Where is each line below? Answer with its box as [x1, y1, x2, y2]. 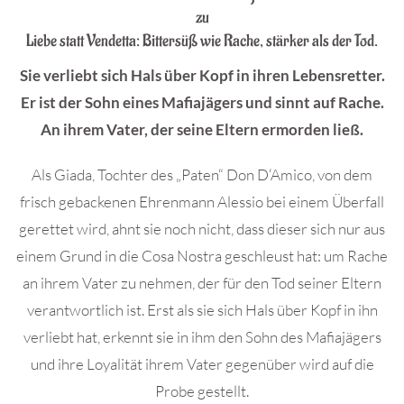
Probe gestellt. [155, 381, 249, 400]
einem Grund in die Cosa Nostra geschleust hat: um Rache [16, 246, 388, 265]
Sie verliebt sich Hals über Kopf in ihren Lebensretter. [19, 66, 385, 85]
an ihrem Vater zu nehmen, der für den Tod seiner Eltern [23, 273, 381, 292]
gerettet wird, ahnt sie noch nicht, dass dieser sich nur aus [19, 219, 385, 238]
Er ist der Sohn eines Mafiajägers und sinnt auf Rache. [20, 93, 384, 112]
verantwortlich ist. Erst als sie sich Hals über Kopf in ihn [26, 300, 378, 319]
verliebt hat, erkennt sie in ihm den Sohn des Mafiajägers [23, 327, 381, 346]
